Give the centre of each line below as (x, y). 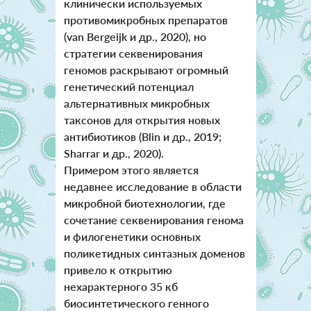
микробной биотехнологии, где (144, 203)
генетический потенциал (128, 87)
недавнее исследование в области (152, 187)
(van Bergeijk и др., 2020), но (135, 37)
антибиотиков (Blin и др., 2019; (142, 137)
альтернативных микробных (136, 103)
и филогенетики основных (132, 237)
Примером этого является (131, 170)
